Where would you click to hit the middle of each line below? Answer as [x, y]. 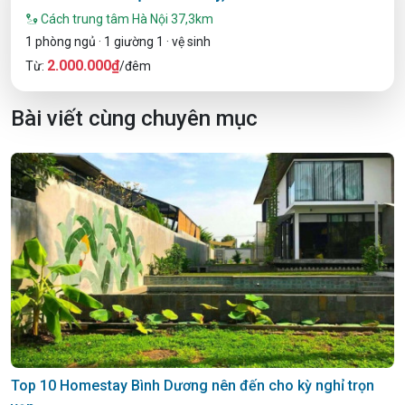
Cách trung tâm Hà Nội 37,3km [126, 19]
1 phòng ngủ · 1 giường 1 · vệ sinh [118, 41]
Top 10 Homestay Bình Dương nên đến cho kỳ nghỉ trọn [193, 386]
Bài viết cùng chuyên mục [134, 118]
